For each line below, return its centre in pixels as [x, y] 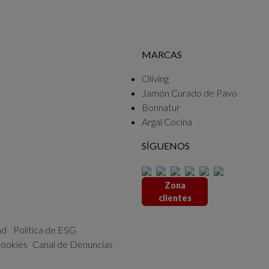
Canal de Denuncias [73, 244]
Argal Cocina [167, 121]
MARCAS [162, 54]
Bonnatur [161, 107]
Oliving [155, 78]
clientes [175, 198]
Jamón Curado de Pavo [189, 92]
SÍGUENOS [166, 145]
